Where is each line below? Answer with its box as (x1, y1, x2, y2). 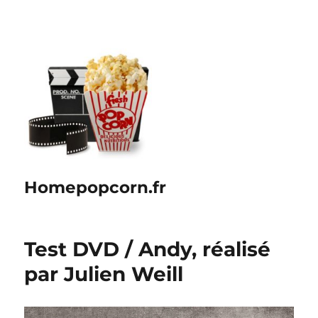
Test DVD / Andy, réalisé (24, 237, 271, 261)
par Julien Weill (24, 262, 184, 286)
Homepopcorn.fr (24, 177, 167, 197)
